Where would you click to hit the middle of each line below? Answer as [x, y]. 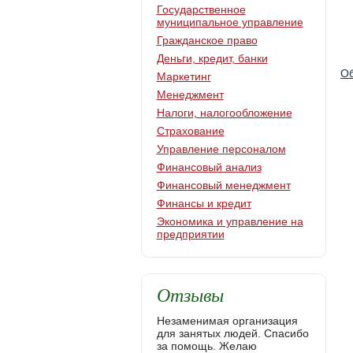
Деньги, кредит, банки [212, 58]
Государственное [201, 9]
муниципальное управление [230, 22]
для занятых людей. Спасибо [232, 333]
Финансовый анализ [209, 167]
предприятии [190, 234]
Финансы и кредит [204, 203]
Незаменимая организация [227, 321]
